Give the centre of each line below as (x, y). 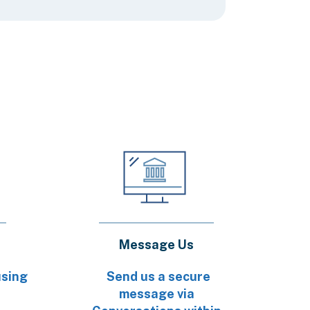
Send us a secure (158, 276)
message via (156, 294)
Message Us (156, 245)
